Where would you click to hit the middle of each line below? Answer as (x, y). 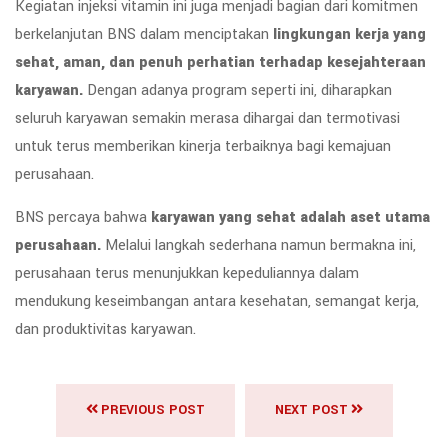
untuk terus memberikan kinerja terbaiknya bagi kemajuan (203, 147)
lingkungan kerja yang (349, 35)
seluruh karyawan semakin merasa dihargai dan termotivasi (207, 119)
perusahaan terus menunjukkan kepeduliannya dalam (187, 274)
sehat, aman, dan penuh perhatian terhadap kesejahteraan (220, 63)
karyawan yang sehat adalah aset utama (290, 218)
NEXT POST (311, 410)
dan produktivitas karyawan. (105, 330)
